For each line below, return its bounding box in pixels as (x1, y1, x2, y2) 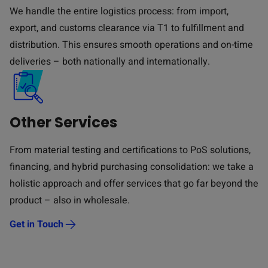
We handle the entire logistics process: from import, (10, 4, 229, 19)
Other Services (10, 112, 117, 132)
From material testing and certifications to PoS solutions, (10, 143, 251, 157)
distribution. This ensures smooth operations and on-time (10, 38, 253, 52)
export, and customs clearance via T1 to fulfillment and (10, 21, 244, 35)
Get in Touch (10, 217, 63, 232)
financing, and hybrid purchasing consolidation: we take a (10, 160, 254, 174)
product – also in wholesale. (10, 193, 130, 208)
